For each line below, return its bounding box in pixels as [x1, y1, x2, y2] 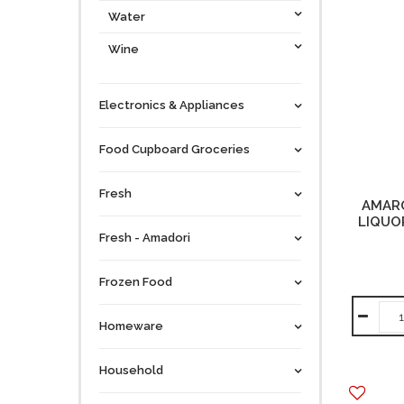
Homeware [99, 319, 163, 333]
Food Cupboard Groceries [99, 142, 250, 156]
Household [99, 363, 163, 377]
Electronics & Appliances [99, 98, 244, 112]
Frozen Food [99, 275, 172, 289]
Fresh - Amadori [99, 231, 190, 244]
